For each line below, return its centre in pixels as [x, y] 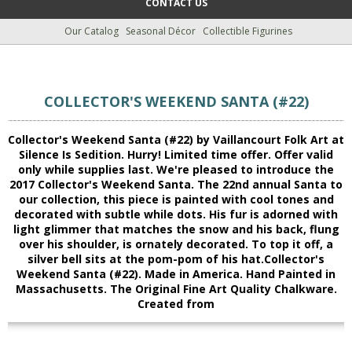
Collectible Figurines [247, 31]
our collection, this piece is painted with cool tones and [176, 200]
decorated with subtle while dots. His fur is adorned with [176, 214]
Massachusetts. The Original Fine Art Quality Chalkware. [176, 289]
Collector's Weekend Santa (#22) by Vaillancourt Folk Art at [176, 140]
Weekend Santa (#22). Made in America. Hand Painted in [176, 274]
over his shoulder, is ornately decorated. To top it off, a [176, 244]
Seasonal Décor [161, 31]
